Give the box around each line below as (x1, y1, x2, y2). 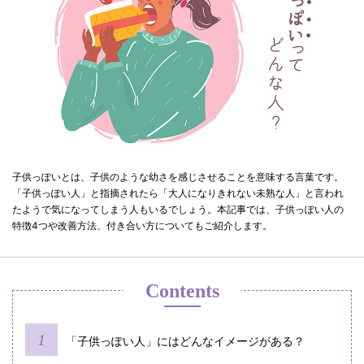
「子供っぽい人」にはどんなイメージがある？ (66, 335, 305, 349)
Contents (145, 280, 219, 302)
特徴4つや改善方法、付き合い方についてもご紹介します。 (12, 219, 272, 232)
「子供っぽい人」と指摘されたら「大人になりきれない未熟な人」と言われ (12, 187, 344, 200)
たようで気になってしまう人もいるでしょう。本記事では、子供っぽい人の (12, 203, 344, 216)
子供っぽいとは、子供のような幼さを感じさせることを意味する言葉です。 (12, 171, 344, 184)
